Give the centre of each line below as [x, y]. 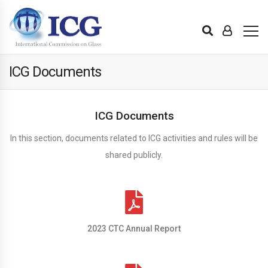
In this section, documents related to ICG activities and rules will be [134, 138]
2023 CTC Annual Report [134, 229]
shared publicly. [134, 155]
